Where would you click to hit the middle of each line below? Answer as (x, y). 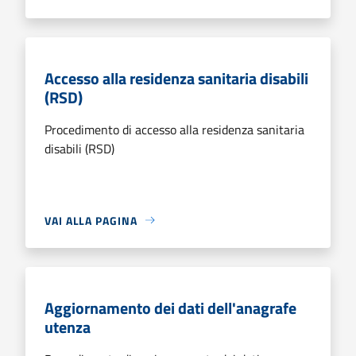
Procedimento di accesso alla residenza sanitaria (174, 129)
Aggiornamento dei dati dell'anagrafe (170, 308)
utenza (68, 327)
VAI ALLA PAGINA (91, 220)
